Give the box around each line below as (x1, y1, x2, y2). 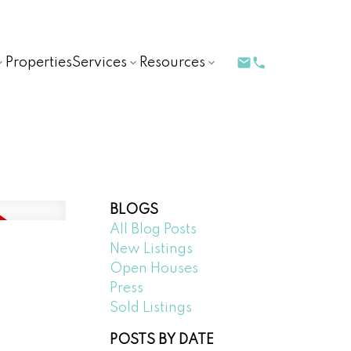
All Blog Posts (110, 222, 197, 237)
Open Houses (110, 261, 199, 276)
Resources (139, 55, 206, 70)
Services (72, 55, 128, 70)
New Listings (110, 241, 194, 256)
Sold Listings (110, 300, 193, 315)
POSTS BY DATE (110, 332, 215, 347)
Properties (5, 55, 73, 70)
